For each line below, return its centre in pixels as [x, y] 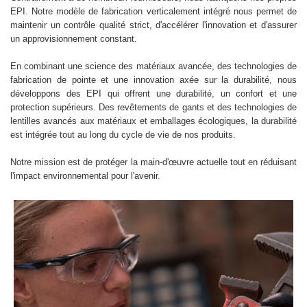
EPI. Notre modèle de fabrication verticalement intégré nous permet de [153, 12]
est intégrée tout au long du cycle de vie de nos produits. [123, 135]
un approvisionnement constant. [74, 39]
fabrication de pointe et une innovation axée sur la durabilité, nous [153, 80]
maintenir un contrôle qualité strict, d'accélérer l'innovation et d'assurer [153, 25]
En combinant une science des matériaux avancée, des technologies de [153, 66]
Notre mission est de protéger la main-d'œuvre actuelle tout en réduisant [153, 162]
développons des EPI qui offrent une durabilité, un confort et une [153, 94]
